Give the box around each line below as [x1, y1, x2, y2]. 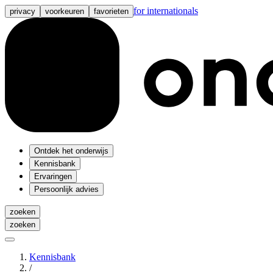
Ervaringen [34, 171, 72, 181]
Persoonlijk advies [34, 184, 99, 194]
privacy [10, 7, 35, 16]
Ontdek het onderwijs [34, 146, 108, 155]
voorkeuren [45, 7, 84, 16]
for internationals [133, 5, 198, 16]
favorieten [94, 7, 129, 16]
